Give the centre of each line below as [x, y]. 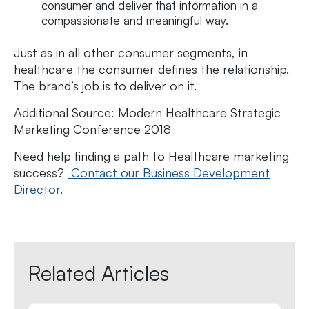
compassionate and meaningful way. [135, 21]
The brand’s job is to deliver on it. [105, 85]
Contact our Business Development [169, 172]
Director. [38, 189]
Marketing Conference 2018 [92, 129]
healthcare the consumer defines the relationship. [151, 69]
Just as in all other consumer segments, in [131, 52]
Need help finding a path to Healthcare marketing [151, 156]
